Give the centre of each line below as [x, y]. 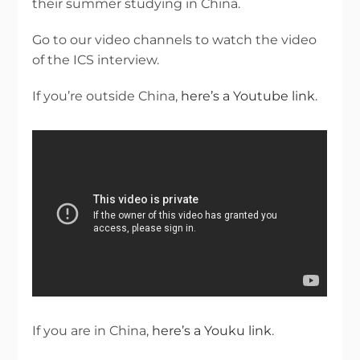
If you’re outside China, [107, 96]
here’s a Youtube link [248, 96]
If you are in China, [92, 331]
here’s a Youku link [212, 331]
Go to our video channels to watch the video [175, 40]
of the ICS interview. [96, 60]
